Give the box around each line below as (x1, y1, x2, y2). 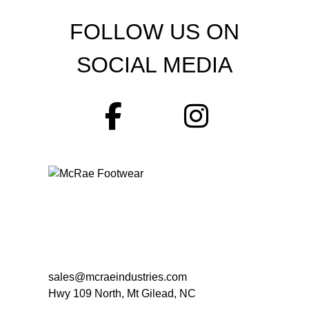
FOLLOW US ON (70, 19, 239, 44)
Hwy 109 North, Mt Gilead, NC (48, 288, 196, 299)
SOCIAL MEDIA (77, 52, 232, 77)
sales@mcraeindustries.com (48, 271, 187, 283)
